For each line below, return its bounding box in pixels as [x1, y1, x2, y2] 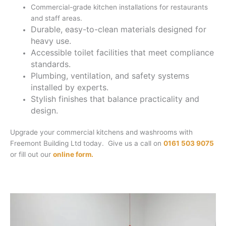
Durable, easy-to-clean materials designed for [31, 24, 207, 34]
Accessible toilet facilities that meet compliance [31, 47, 214, 58]
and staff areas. [31, 14, 83, 22]
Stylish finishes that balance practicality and [31, 93, 200, 104]
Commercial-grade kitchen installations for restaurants [31, 3, 208, 11]
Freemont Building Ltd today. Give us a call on [10, 139, 163, 148]
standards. [31, 59, 71, 69]
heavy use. [31, 35, 72, 46]
